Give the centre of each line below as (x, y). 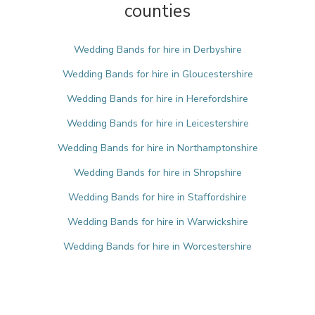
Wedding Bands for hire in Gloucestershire (157, 74)
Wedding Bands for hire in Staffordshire (157, 197)
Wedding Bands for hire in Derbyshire (157, 50)
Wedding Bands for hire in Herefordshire (157, 99)
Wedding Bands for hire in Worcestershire (157, 246)
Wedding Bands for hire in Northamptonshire (157, 148)
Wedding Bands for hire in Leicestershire (157, 123)
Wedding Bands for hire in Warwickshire (157, 222)
